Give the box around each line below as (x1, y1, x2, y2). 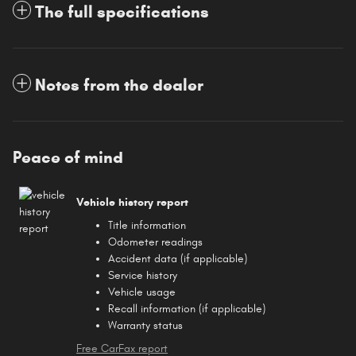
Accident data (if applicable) (108, 252, 247, 266)
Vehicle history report (76, 195, 188, 209)
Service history (108, 269, 177, 283)
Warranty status (108, 319, 183, 333)
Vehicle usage (108, 285, 176, 300)
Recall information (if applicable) (108, 302, 265, 316)
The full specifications (35, 2, 209, 23)
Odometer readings (108, 235, 203, 250)
